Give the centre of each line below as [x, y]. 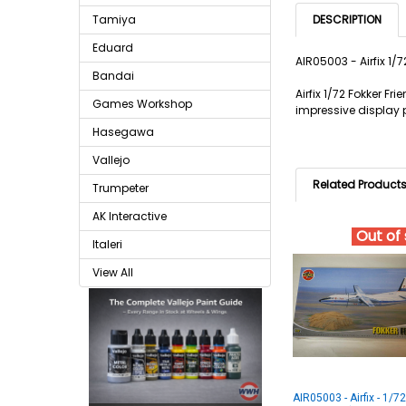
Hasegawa [123, 132]
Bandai [113, 76]
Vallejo [111, 160]
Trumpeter [121, 188]
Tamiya [114, 19]
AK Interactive [130, 216]
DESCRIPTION [348, 20]
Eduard [113, 48]
